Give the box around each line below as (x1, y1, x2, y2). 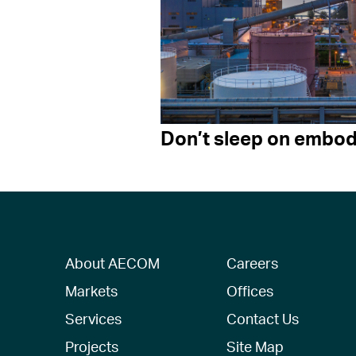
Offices (226, 281, 273, 300)
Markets (65, 281, 118, 300)
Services (65, 309, 122, 327)
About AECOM (65, 253, 161, 272)
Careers (226, 253, 278, 272)
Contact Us (226, 309, 299, 327)
